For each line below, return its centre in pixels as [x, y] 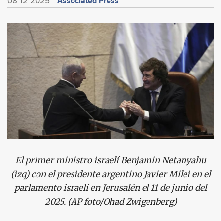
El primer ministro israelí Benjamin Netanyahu [110, 161]
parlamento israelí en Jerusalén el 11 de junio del [110, 188]
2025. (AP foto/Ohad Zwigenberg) [110, 202]
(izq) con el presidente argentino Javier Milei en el [110, 174]
